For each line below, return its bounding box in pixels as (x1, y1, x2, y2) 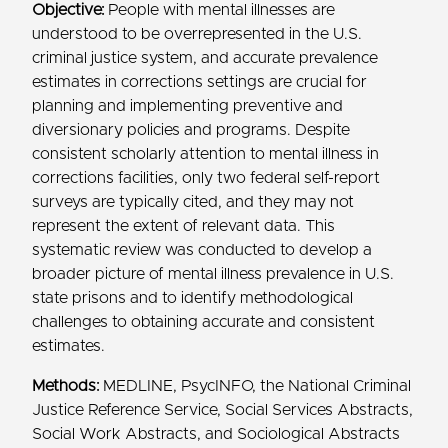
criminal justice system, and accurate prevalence (32, 50, 378, 67)
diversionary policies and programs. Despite (32, 122, 350, 139)
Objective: (32, 2, 104, 19)
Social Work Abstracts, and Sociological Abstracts (32, 426, 400, 443)
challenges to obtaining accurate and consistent (32, 314, 375, 331)
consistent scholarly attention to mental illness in (32, 146, 379, 163)
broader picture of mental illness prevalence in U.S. (32, 266, 394, 283)
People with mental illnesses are (104, 2, 335, 19)
